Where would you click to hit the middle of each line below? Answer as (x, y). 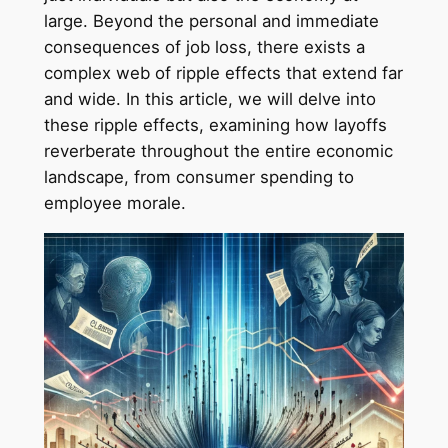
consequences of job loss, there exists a (204, 47)
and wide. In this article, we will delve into (209, 99)
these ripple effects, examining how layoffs (215, 125)
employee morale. (114, 203)
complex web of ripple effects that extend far (223, 73)
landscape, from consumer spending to (198, 177)
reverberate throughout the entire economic (218, 151)
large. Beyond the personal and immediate (211, 21)
